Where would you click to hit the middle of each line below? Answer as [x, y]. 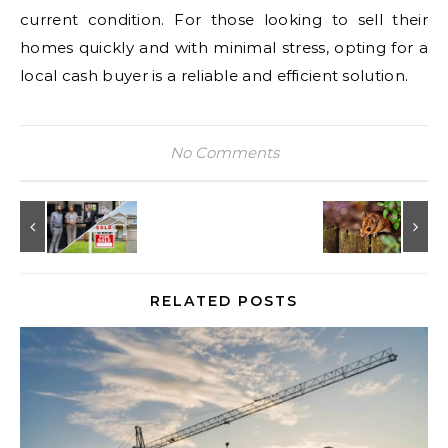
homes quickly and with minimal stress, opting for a [224, 47]
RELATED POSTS [224, 300]
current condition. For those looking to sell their [224, 19]
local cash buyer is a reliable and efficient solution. [214, 75]
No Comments [224, 152]
